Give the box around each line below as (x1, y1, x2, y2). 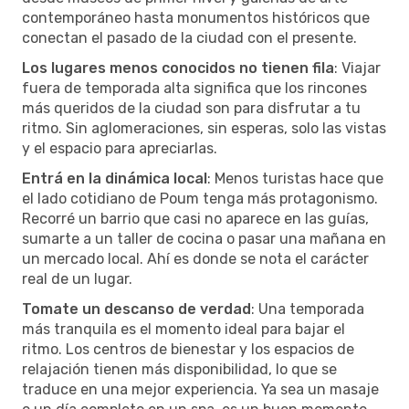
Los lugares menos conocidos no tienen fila (22, 58, 334, 77)
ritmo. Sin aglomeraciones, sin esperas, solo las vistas (22, 119, 386, 137)
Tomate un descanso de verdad (22, 299, 251, 318)
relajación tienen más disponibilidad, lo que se (22, 360, 337, 378)
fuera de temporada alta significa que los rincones (22, 79, 367, 97)
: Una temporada (251, 299, 364, 318)
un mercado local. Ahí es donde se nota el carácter (22, 249, 369, 267)
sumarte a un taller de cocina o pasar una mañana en (22, 229, 386, 247)
